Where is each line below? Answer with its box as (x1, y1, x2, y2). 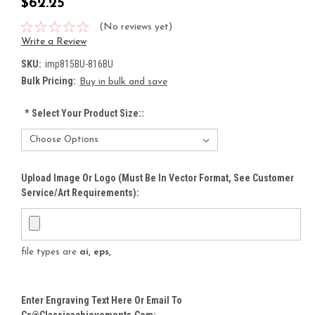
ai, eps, (79, 247, 111, 257)
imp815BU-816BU (44, 58, 113, 70)
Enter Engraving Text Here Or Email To (21, 294, 182, 306)
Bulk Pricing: (21, 75, 76, 86)
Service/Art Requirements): (21, 186, 139, 198)
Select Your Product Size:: (29, 107, 144, 119)
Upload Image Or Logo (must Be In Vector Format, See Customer (21, 172, 294, 184)
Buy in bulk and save (79, 76, 167, 87)
